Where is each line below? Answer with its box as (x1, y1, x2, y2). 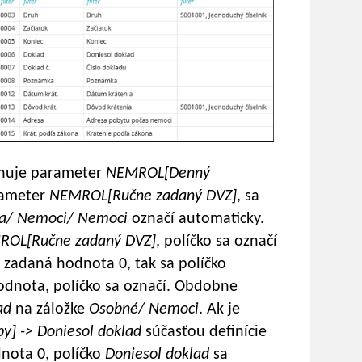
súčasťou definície (141, 324, 267, 341)
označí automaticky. (132, 211, 264, 228)
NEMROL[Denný (106, 166, 210, 183)
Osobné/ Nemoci (89, 301, 199, 318)
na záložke (11, 301, 89, 318)
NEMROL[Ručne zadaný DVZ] (49, 188, 237, 205)
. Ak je (199, 301, 240, 318)
